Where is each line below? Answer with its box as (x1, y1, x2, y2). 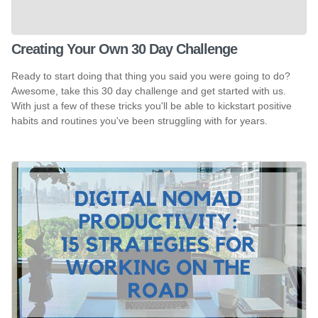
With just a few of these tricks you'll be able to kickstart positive (11, 99, 292, 111)
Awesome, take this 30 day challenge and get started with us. (11, 84, 286, 97)
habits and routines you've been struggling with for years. (11, 114, 268, 126)
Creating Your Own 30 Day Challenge (11, 41, 237, 57)
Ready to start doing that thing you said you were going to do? (11, 70, 290, 82)
